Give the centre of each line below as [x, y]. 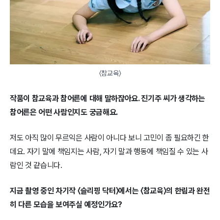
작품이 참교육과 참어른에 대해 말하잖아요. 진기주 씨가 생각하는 [108, 98]
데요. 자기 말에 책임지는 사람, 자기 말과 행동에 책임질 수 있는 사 [109, 151]
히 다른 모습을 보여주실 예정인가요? [66, 204]
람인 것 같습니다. [36, 165]
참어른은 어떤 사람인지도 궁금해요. [64, 112]
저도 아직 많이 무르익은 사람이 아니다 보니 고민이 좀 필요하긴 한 [110, 137]
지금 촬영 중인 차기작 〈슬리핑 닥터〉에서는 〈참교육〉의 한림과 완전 [110, 191]
